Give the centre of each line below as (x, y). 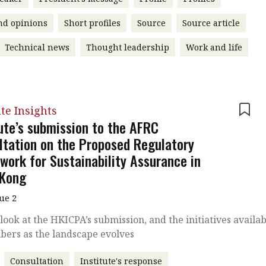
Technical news (37, 47)
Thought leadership (127, 47)
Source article (211, 23)
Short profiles (92, 23)
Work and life (214, 47)
